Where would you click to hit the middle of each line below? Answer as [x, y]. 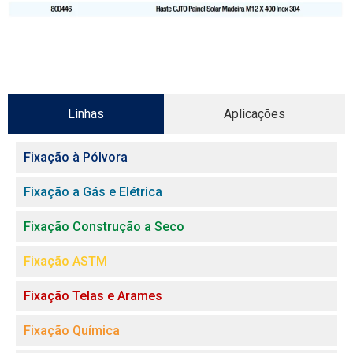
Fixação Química [72, 330]
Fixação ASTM [65, 261]
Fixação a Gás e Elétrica [93, 191]
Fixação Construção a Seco [104, 226]
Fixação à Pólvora [76, 157]
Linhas [86, 113]
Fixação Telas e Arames [93, 295]
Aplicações [255, 113]
